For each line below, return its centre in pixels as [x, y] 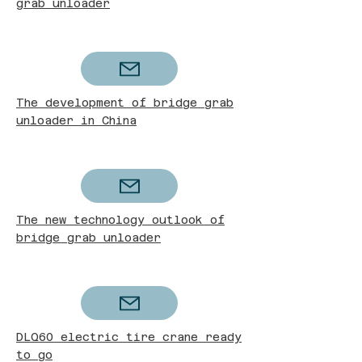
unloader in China [76, 120]
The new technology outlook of [120, 220]
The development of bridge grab [125, 103]
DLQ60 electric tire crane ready [129, 337]
